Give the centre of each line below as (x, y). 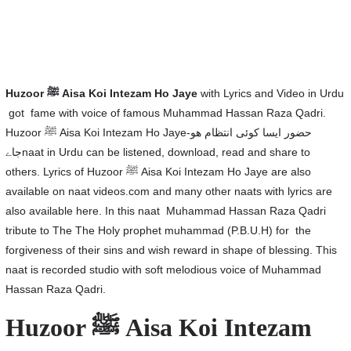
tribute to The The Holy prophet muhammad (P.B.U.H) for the (158, 230)
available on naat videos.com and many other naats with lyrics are (168, 191)
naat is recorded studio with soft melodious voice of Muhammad (163, 270)
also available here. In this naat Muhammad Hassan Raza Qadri (165, 211)
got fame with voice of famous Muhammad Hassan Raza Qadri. (165, 113)
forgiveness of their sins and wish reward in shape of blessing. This (171, 250)
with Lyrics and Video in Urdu (270, 93)
